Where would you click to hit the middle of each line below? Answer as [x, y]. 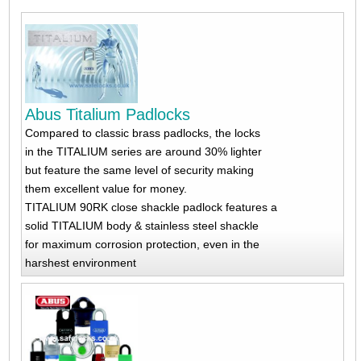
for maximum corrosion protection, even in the [142, 245]
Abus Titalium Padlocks [107, 115]
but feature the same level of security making [139, 170]
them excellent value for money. [106, 189]
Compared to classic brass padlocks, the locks [142, 133]
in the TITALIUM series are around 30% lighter [143, 152]
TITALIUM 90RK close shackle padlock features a [151, 207]
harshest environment [80, 263]
